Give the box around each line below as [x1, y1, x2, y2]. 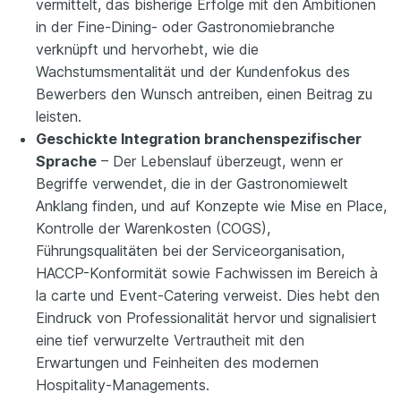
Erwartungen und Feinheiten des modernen [36, 354, 319, 372]
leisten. [36, 107, 81, 126]
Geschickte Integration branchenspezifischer [36, 130, 362, 149]
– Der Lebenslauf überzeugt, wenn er [97, 152, 343, 171]
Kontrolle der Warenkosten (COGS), [36, 219, 270, 238]
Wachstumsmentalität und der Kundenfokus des [36, 63, 350, 81]
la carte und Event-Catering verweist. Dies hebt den [36, 286, 380, 305]
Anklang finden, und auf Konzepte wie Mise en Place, [36, 197, 387, 216]
